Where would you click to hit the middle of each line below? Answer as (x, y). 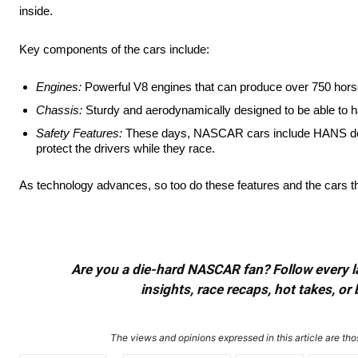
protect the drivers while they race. (127, 149)
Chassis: (61, 110)
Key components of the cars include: (114, 50)
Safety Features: (81, 133)
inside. (39, 11)
